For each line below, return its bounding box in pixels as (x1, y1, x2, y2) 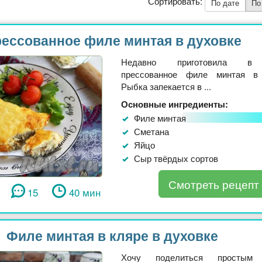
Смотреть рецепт (168, 175, 259, 192)
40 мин (68, 184, 101, 199)
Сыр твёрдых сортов (134, 151, 218, 164)
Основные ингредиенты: (121, 97, 228, 111)
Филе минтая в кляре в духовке (6, 225, 218, 245)
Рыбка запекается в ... (121, 80, 211, 92)
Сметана (134, 125, 169, 137)
